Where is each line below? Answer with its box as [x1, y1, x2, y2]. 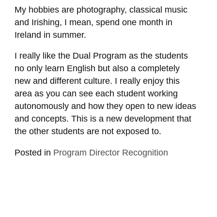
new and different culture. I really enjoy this [14, 76, 180, 86]
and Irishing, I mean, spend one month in [14, 17, 172, 27]
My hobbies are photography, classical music [14, 4, 187, 15]
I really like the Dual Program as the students [14, 51, 188, 61]
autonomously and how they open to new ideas [14, 101, 196, 111]
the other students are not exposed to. [14, 126, 161, 137]
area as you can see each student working [14, 89, 178, 99]
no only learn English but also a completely [14, 63, 180, 74]
